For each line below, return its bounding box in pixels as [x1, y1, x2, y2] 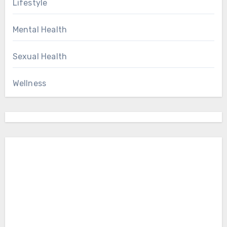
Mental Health [12, 25, 67, 35]
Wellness [12, 79, 47, 89]
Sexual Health [12, 52, 67, 62]
